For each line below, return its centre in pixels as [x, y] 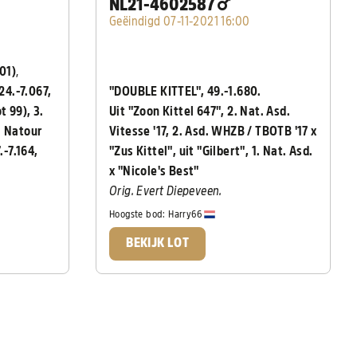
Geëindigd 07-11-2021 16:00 [180, 22]
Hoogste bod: [139, 214]
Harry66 [186, 214]
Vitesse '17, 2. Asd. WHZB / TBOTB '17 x [213, 132]
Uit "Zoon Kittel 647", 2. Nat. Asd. [200, 112]
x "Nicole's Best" [154, 172]
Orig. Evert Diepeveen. [166, 192]
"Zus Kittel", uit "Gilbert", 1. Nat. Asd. [211, 152]
